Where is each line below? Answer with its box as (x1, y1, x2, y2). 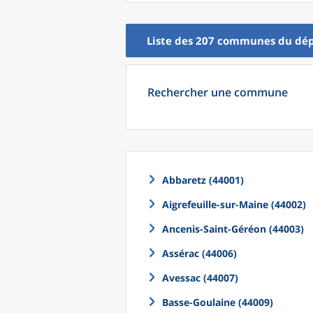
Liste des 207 (147, 34, 217, 48)
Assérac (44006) (162, 247, 237, 260)
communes (217, 34, 275, 48)
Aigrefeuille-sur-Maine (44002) (162, 198, 306, 211)
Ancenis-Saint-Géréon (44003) (162, 222, 304, 235)
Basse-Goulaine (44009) (162, 296, 273, 309)
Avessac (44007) (162, 271, 238, 284)
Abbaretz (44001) (162, 173, 244, 187)
